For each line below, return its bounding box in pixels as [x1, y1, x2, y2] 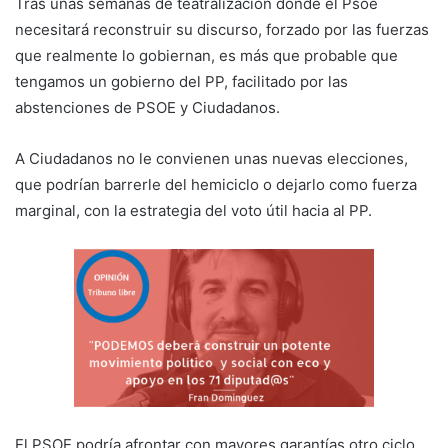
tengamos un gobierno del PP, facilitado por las [15, 72, 348, 92]
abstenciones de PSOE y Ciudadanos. [15, 98, 280, 118]
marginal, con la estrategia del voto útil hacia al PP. [15, 201, 372, 221]
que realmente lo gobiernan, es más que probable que [15, 46, 398, 66]
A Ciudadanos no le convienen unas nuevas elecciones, [15, 149, 408, 169]
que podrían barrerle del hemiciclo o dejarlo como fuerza [15, 175, 417, 195]
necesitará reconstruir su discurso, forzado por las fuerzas [15, 20, 429, 40]
